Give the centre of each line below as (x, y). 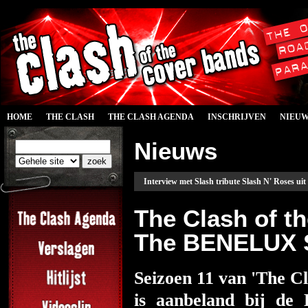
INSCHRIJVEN (237, 117)
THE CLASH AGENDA (151, 117)
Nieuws (176, 151)
